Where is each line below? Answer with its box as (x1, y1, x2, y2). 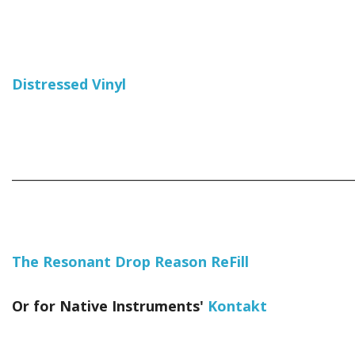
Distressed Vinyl (12, 74, 126, 94)
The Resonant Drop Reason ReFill (12, 251, 249, 271)
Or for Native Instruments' (12, 296, 208, 315)
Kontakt (208, 296, 267, 315)
